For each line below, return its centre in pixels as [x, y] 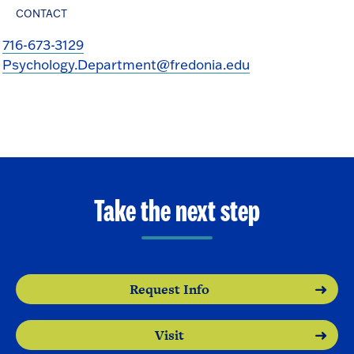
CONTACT [41, 14]
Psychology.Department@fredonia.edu [126, 65]
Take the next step [177, 213]
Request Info [169, 290]
